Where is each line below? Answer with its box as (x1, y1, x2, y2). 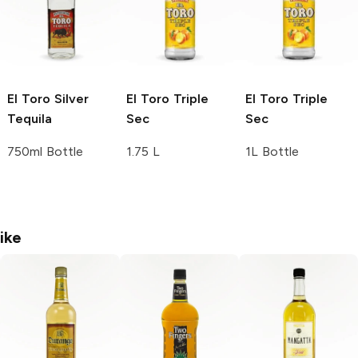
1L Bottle (245, 144, 299, 160)
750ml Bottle (7, 144, 83, 160)
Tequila (7, 111, 52, 127)
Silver (50, 91, 89, 107)
